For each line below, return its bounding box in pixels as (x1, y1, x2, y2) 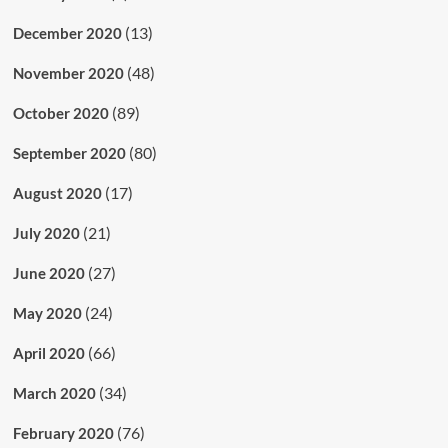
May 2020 (12, 303, 82, 322)
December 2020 (12, 23, 122, 42)
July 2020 (12, 223, 80, 242)
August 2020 (12, 183, 102, 202)
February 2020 (12, 423, 114, 442)
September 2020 (12, 143, 126, 162)
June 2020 (12, 263, 85, 282)
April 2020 (12, 343, 85, 362)
